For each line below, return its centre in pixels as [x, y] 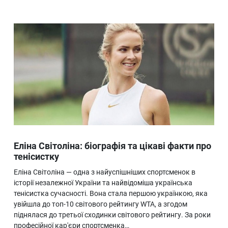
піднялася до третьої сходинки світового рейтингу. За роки [112, 215]
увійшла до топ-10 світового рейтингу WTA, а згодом [101, 204]
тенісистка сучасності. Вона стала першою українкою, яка [111, 194]
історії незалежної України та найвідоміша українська [103, 183]
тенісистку [36, 157]
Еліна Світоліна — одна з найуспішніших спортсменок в [105, 172]
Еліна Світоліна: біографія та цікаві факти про [112, 146]
